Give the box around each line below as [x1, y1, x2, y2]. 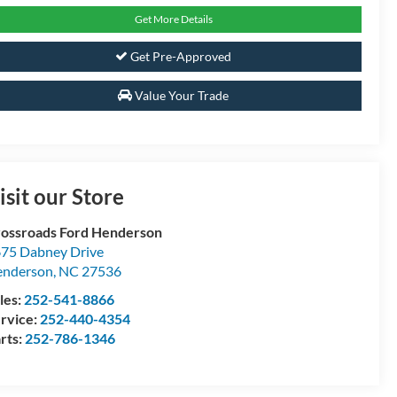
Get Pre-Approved [128, 49, 231, 65]
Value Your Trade [132, 88, 229, 104]
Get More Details [134, 12, 213, 27]
